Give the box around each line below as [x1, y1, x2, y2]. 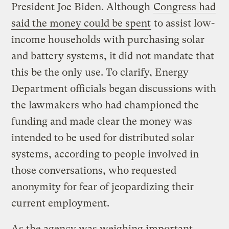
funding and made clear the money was [11, 115, 193, 127]
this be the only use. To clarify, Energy [11, 66, 189, 78]
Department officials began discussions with [11, 82, 217, 95]
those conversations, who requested [11, 164, 177, 176]
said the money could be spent [11, 17, 151, 29]
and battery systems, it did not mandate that [11, 50, 215, 62]
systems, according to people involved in [11, 148, 199, 160]
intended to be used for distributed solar [11, 131, 195, 144]
